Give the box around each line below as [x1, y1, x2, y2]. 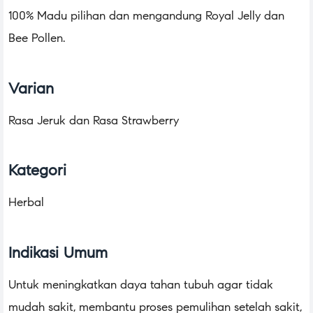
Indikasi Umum [8, 242, 108, 262]
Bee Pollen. [8, 31, 65, 46]
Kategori [8, 161, 66, 180]
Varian [8, 78, 54, 98]
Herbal [8, 195, 44, 210]
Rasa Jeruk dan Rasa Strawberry [8, 112, 179, 128]
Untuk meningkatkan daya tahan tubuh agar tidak [8, 277, 273, 292]
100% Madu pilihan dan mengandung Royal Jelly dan [8, 8, 284, 24]
